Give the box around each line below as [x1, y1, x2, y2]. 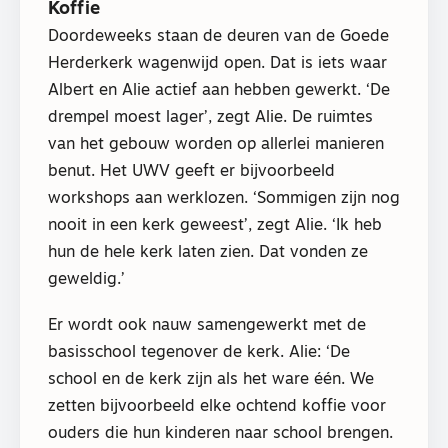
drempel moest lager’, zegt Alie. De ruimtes [48, 109, 373, 126]
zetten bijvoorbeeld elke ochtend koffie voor [48, 399, 386, 416]
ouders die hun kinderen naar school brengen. [48, 426, 393, 443]
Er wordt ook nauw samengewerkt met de [48, 318, 366, 335]
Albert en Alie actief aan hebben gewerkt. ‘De [48, 82, 390, 99]
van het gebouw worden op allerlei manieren [48, 136, 384, 153]
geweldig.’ [48, 271, 125, 288]
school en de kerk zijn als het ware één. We [48, 372, 374, 389]
